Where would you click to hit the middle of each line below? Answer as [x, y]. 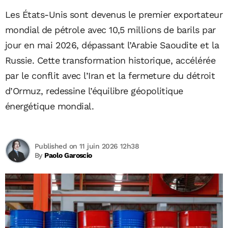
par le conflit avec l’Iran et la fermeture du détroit [110, 76]
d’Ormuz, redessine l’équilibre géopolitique [94, 91]
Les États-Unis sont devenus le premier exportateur [114, 15]
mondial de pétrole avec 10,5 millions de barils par [110, 30]
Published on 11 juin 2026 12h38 [87, 146]
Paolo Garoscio [68, 155]
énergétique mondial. [50, 106]
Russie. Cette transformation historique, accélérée [110, 60]
